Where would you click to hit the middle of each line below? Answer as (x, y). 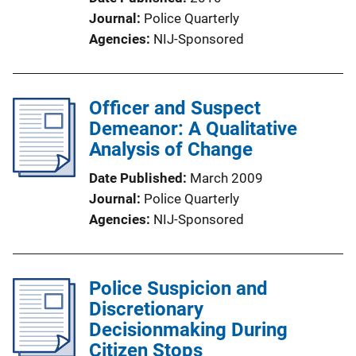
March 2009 (226, 178)
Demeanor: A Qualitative (193, 129)
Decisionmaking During (188, 330)
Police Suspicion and (178, 288)
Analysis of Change (171, 149)
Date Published (136, 178)
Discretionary (146, 309)
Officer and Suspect (175, 108)
